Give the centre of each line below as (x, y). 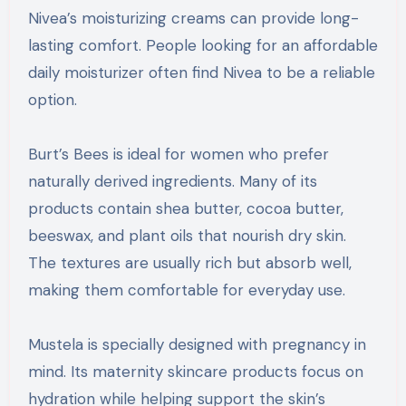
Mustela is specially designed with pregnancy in (197, 344)
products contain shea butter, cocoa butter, (185, 208)
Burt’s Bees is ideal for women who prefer (178, 154)
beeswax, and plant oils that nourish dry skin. (187, 235)
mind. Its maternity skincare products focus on (195, 371)
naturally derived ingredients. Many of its (172, 181)
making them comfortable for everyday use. (186, 290)
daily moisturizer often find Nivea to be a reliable (201, 72)
